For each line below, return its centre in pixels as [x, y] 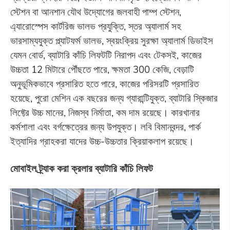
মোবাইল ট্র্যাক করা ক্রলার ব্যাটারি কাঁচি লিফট [81, 168]
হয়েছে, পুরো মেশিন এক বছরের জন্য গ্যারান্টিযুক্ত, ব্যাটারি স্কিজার [114, 98]
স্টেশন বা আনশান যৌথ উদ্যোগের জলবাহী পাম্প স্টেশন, [95, 12]
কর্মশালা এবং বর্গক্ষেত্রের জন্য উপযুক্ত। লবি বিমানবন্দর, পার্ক [105, 127]
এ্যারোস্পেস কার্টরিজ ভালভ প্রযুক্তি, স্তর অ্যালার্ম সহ [95, 26]
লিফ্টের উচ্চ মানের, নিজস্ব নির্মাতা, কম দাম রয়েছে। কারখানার [105, 113]
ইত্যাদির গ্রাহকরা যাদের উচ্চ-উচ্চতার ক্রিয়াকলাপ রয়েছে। [102, 141]
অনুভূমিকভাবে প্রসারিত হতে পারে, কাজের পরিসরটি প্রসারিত [104, 84]
